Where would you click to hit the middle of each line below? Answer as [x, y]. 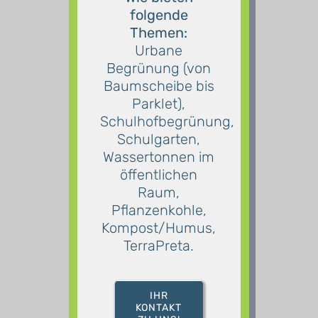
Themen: [159, 32]
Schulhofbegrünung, [168, 121]
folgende [159, 15]
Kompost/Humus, [159, 227]
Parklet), [159, 103]
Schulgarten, [159, 139]
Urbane [159, 50]
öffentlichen [159, 174]
